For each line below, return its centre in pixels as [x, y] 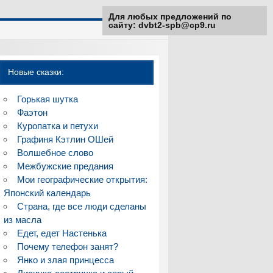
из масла [23, 220]
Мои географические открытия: [82, 180]
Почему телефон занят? [67, 247]
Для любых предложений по [170, 16]
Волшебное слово [55, 153]
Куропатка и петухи [57, 126]
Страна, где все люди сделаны [81, 207]
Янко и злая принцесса [65, 260]
